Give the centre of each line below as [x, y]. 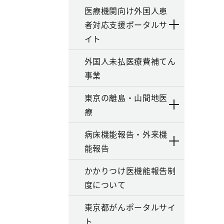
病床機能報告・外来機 [126, 134]
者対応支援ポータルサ [126, 24]
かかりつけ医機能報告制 [130, 170]
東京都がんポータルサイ [130, 207]
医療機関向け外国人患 [126, 10]
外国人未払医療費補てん [130, 61]
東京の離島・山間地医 [126, 97]
